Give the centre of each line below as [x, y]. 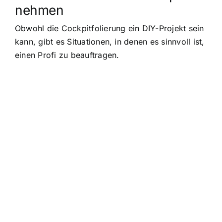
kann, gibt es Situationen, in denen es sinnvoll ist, [110, 41]
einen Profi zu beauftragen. [67, 55]
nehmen [39, 10]
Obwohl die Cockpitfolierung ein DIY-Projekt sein [110, 28]
